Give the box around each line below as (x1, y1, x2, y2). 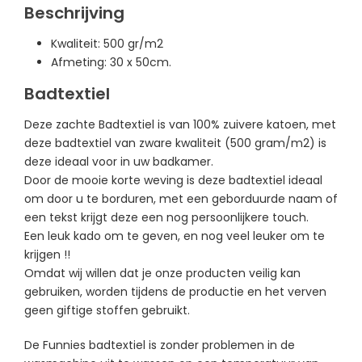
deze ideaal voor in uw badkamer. (24, 153, 213, 170)
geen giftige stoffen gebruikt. (24, 301, 193, 318)
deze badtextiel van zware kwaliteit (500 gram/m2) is (24, 134, 326, 151)
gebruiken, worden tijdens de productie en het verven (24, 283, 326, 300)
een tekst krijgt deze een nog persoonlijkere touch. (24, 208, 309, 225)
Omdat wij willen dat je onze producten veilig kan (24, 264, 301, 281)
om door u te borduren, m (24, 190, 171, 207)
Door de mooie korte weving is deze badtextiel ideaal (24, 171, 322, 188)
